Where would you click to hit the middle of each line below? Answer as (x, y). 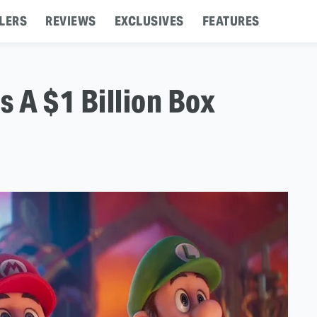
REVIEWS (71, 21)
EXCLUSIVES (149, 21)
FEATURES (231, 21)
